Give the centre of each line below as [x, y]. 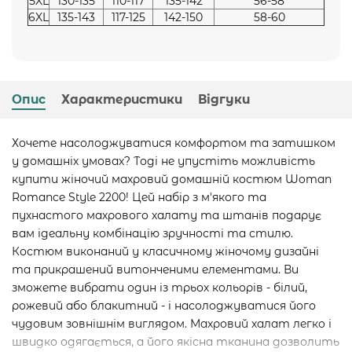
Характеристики [122, 100]
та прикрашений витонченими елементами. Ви [155, 270]
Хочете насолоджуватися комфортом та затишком [174, 143]
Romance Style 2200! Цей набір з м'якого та [139, 198]
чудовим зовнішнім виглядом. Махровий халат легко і [172, 324]
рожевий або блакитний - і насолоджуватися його [164, 306]
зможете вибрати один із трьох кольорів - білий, [159, 288]
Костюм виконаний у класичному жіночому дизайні [165, 252]
